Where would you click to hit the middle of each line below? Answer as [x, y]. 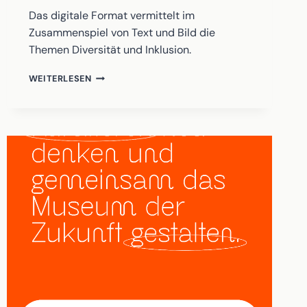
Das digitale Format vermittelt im [111, 16]
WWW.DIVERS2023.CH [142, 75]
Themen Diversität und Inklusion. [110, 50]
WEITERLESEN [60, 79]
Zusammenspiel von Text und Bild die [122, 33]
